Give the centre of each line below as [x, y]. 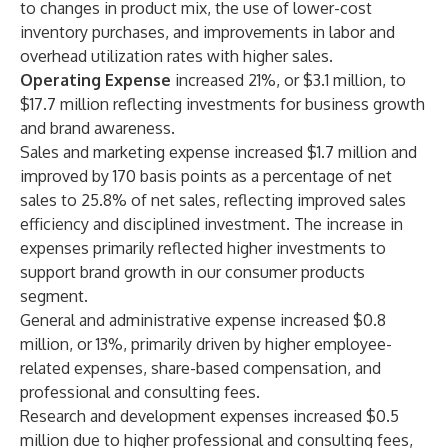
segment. [54, 296]
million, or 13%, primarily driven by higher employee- [206, 344]
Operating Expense [97, 80]
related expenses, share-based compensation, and [200, 368]
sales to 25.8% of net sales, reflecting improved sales [213, 200]
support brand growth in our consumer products [192, 272]
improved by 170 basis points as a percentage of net [206, 176]
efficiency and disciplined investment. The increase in [211, 224]
